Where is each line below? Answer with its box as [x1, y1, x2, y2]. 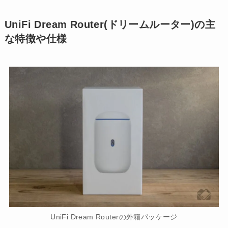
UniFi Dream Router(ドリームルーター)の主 [4, 19, 216, 31]
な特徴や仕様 [4, 33, 67, 45]
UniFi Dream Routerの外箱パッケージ [50, 213, 178, 221]
